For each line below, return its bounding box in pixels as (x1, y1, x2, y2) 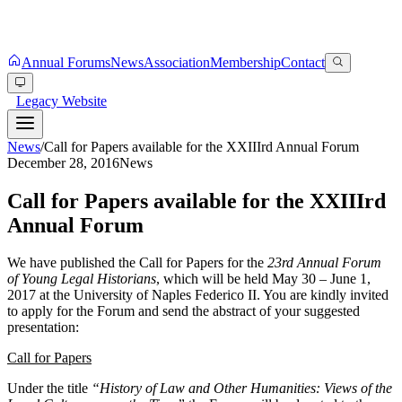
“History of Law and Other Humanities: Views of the (92, 380, 392, 397)
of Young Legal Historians (7, 271, 156, 287)
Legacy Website (16, 92, 107, 109)
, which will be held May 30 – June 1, (156, 271, 371, 287)
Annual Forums (22, 55, 110, 71)
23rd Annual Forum (267, 255, 381, 271)
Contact (281, 55, 325, 71)
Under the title (7, 380, 92, 397)
